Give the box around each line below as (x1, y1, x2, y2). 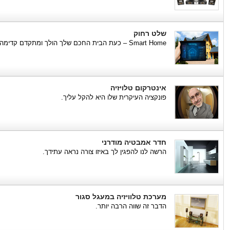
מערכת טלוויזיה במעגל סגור (75, 193, 166, 201)
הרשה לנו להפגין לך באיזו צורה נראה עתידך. (43, 148, 166, 156)
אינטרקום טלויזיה (110, 84, 166, 92)
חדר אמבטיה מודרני (102, 138, 166, 146)
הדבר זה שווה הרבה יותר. (95, 202, 166, 210)
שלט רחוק (133, 29, 166, 37)
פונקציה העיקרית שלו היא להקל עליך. (61, 93, 166, 101)
